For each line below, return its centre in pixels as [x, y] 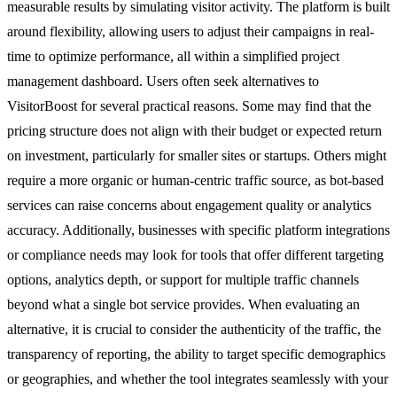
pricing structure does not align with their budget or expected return [195, 130]
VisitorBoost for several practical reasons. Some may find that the [189, 105]
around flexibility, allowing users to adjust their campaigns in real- [191, 31]
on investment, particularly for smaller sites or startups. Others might [197, 155]
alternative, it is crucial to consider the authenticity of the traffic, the [194, 329]
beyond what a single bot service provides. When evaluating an [183, 304]
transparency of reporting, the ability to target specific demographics [196, 354]
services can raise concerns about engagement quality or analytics [189, 205]
